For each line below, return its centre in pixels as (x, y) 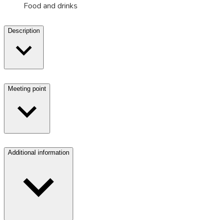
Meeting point (27, 88)
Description (24, 30)
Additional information (39, 153)
